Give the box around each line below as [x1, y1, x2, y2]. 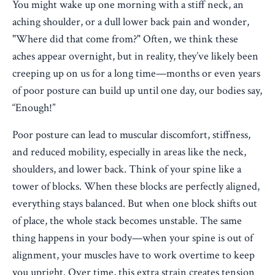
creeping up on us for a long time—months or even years [12, 66, 260, 80]
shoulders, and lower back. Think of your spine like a [12, 162, 241, 176]
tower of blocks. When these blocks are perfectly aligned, [12, 179, 260, 193]
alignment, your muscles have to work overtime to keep [12, 248, 255, 262]
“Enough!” [12, 101, 55, 115]
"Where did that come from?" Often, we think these [12, 32, 238, 46]
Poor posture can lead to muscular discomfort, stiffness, [12, 128, 250, 142]
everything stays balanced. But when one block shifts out [12, 196, 257, 211]
